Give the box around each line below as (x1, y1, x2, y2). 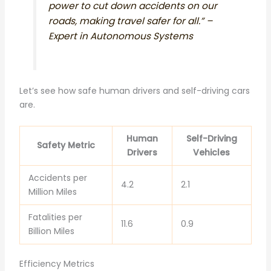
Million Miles (28, 185, 77, 198)
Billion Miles (28, 224, 74, 237)
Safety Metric (36, 139, 95, 151)
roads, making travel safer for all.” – (48, 14, 212, 27)
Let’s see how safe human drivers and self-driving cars (19, 85, 250, 97)
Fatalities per (28, 211, 82, 223)
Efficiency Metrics (19, 257, 94, 270)
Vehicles (193, 146, 230, 158)
